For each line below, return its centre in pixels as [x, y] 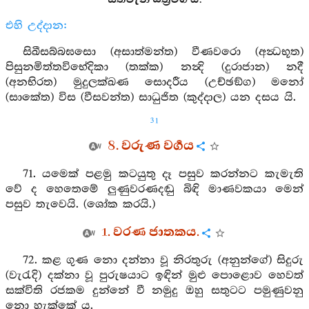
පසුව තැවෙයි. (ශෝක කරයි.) [80, 205]
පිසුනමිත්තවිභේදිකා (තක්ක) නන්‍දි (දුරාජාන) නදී [154, 67]
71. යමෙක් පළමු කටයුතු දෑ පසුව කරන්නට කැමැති [163, 174]
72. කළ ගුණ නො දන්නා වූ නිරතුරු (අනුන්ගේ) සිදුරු [163, 260]
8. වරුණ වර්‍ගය [150, 146]
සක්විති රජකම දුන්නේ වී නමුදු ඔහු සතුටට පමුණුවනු [154, 291]
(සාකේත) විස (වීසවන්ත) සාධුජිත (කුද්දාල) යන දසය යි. [151, 98]
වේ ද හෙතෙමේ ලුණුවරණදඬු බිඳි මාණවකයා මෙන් [154, 189]
